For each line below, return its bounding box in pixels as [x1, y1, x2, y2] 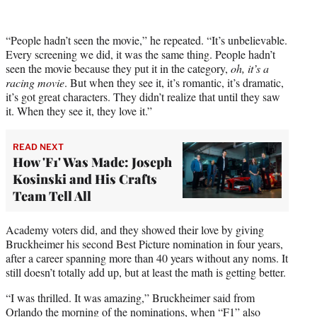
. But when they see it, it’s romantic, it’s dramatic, [64, 74, 284, 90]
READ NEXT [13, 141, 64, 152]
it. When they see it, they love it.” [6, 103, 152, 118]
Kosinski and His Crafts [13, 170, 157, 188]
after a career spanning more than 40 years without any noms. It [6, 250, 288, 265]
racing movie [6, 74, 64, 90]
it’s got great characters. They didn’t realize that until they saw [6, 88, 280, 104]
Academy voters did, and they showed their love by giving [6, 221, 264, 237]
